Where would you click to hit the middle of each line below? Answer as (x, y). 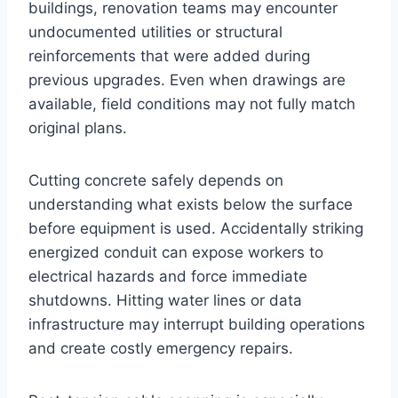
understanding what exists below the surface (191, 205)
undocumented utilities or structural (155, 32)
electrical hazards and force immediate (168, 277)
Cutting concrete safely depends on (156, 181)
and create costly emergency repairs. (161, 349)
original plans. (78, 128)
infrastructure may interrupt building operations (197, 325)
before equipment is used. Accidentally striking (196, 229)
